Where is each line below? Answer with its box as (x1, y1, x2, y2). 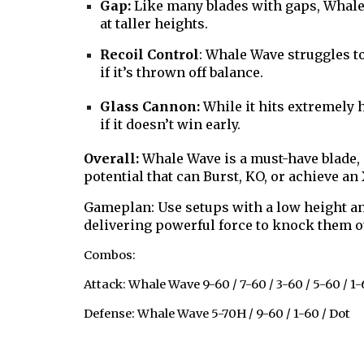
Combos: (83, 248, 136, 262)
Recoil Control (99, 46, 199, 63)
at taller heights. (99, 15, 208, 32)
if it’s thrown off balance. (99, 64, 263, 80)
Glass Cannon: (99, 98, 203, 115)
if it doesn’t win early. (99, 116, 240, 132)
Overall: (83, 150, 142, 167)
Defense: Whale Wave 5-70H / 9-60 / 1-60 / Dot (83, 306, 350, 321)
